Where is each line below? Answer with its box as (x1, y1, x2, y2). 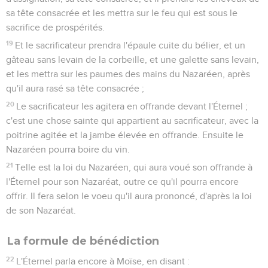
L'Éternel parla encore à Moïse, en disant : (16, 256, 190, 266)
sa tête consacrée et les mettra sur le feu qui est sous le (6, 8, 237, 18)
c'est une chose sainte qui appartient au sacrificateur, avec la (6, 115, 258, 126)
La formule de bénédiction (7, 234, 159, 248)
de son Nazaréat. (6, 205, 76, 215)
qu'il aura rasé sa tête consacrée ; (6, 83, 144, 93)
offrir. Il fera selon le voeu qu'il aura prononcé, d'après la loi (6, 191, 252, 201)
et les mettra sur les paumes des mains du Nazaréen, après (6, 69, 250, 79)
